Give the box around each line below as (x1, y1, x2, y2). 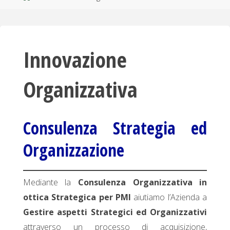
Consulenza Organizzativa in (78, 177, 207, 188)
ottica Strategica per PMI (23, 191, 131, 203)
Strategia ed (113, 116, 207, 140)
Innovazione (23, 45, 127, 74)
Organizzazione (23, 138, 124, 162)
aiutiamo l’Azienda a (131, 191, 207, 203)
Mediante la (23, 177, 78, 188)
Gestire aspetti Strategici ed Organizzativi (23, 206, 207, 218)
